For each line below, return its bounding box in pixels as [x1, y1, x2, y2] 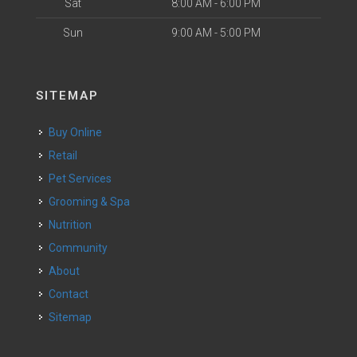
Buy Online [56, 126, 102, 139]
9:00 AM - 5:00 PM [171, 26, 261, 39]
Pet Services [56, 172, 112, 185]
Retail [56, 149, 77, 162]
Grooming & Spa [56, 195, 130, 208]
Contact [56, 288, 88, 300]
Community [56, 241, 108, 254]
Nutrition [56, 218, 92, 231]
